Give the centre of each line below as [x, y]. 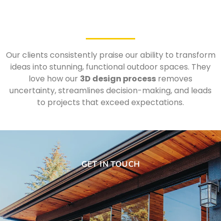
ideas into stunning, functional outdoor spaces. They [110, 67]
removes [174, 78]
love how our [54, 78]
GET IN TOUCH [110, 164]
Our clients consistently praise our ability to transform [110, 55]
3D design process [118, 78]
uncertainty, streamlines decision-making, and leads [110, 90]
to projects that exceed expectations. [110, 102]
